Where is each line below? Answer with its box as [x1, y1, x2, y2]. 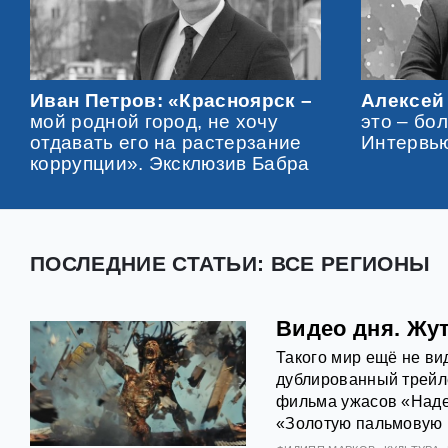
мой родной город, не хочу [30, 110, 279, 132]
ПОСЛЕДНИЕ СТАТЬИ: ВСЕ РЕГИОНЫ [30, 251, 431, 275]
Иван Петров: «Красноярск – [30, 89, 313, 111]
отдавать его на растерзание [30, 131, 302, 153]
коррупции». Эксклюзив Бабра [30, 152, 310, 174]
